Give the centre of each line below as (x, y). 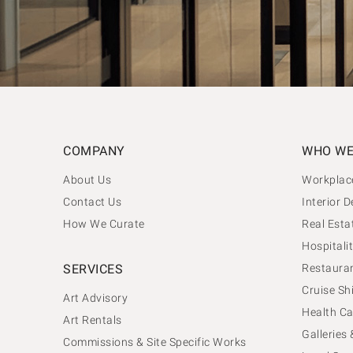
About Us (87, 179)
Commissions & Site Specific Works (155, 342)
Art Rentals (93, 320)
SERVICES (93, 269)
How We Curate (104, 223)
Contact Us (92, 201)
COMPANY (94, 150)
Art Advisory (95, 297)
